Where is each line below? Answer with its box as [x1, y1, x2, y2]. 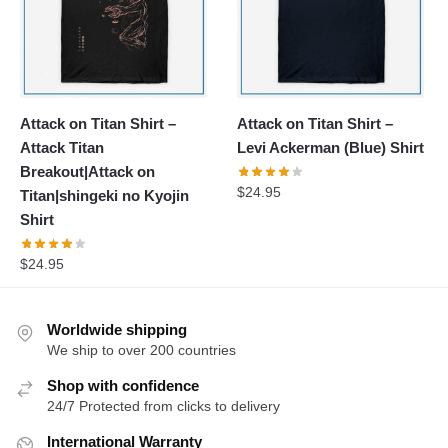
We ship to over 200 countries [47, 341, 236, 358]
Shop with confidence [47, 376, 199, 394]
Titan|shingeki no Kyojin [20, 187, 189, 205]
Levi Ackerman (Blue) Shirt [237, 139, 425, 157]
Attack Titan [20, 139, 104, 157]
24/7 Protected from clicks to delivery [47, 397, 280, 414]
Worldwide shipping [47, 320, 187, 338]
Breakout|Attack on [20, 163, 155, 181]
